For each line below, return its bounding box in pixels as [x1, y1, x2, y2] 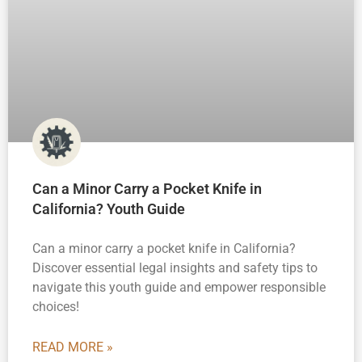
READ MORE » [32, 339, 113, 355]
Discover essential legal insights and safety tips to [32, 260, 318, 276]
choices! [32, 299, 79, 314]
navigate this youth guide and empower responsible [32, 280, 326, 295]
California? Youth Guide [32, 200, 185, 217]
